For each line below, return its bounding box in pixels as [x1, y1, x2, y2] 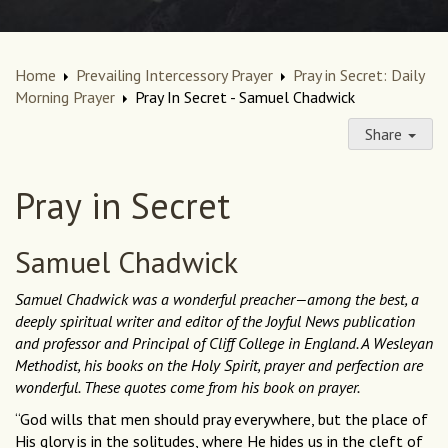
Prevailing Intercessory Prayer [76, 65, 273, 86]
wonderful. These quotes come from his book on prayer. [15, 377, 360, 398]
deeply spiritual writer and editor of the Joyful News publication [15, 311, 415, 332]
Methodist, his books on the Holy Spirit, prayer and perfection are [15, 355, 423, 376]
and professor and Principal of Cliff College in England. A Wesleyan [15, 333, 433, 354]
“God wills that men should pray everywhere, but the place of [15, 409, 428, 430]
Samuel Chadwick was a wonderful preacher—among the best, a [15, 289, 419, 310]
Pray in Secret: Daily [293, 65, 424, 86]
